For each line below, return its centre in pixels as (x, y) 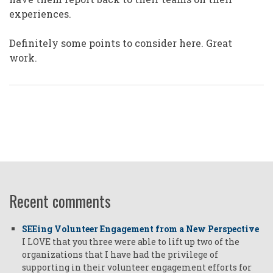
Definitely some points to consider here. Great (121, 43)
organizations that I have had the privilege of (120, 255)
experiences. (41, 14)
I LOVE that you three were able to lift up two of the (131, 242)
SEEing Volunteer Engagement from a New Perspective (140, 229)
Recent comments (60, 201)
